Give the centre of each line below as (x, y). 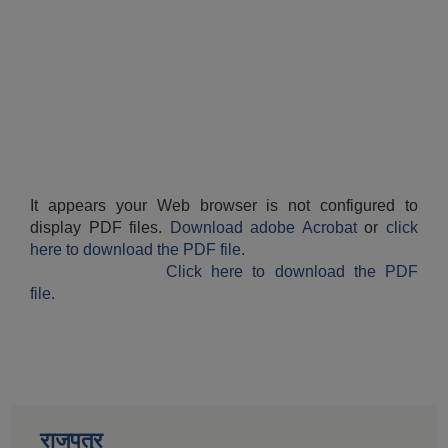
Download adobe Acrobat (267, 228)
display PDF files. (100, 228)
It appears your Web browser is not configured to (224, 206)
